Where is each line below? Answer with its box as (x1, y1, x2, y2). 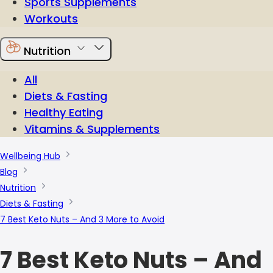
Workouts (24, 11, 78, 26)
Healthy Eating (24, 105, 103, 120)
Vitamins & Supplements (24, 121, 160, 136)
